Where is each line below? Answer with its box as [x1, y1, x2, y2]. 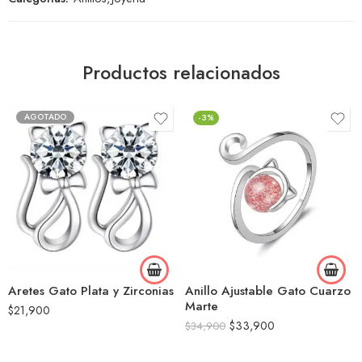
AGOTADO [24, 111, 66, 124]
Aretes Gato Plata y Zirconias [8, 282, 174, 301]
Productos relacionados [82, 59, 280, 87]
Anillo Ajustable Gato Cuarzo [185, 282, 351, 301]
